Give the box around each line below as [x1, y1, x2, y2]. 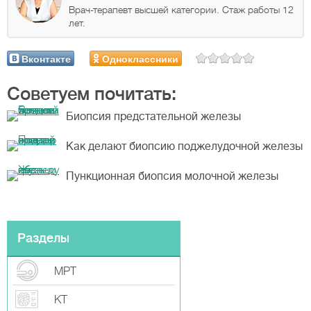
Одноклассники [102, 51, 178, 65]
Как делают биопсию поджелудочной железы [66, 140, 303, 153]
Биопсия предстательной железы [66, 110, 241, 123]
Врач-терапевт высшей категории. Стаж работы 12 [69, 4, 294, 15]
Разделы [17, 231, 69, 245]
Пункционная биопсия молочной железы [66, 170, 278, 183]
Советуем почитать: [7, 84, 176, 104]
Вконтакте [22, 51, 71, 65]
